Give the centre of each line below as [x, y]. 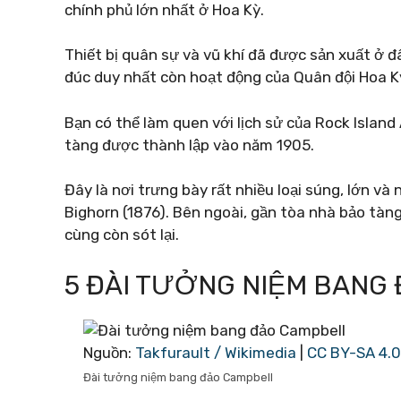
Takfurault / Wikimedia [216, 352]
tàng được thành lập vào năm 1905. [189, 145]
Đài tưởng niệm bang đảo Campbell [178, 377]
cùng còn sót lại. [122, 235]
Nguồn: [109, 352]
